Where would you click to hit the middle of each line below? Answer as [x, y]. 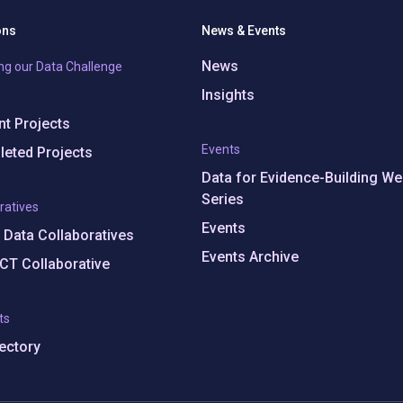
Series [223, 199]
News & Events [244, 31]
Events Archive [250, 257]
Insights [228, 95]
